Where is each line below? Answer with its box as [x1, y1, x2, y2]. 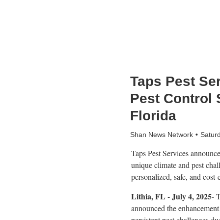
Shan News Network [130, 131, 193, 139]
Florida [130, 108, 176, 123]
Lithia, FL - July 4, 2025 [131, 191, 212, 202]
